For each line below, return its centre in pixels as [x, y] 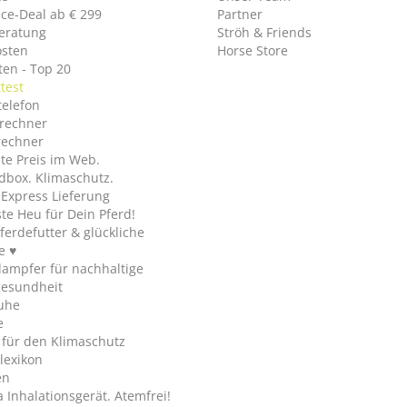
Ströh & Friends [264, 33]
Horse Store [253, 51]
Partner [240, 15]
